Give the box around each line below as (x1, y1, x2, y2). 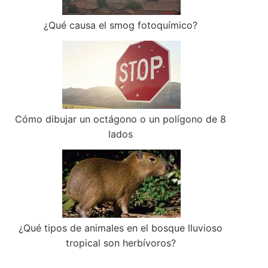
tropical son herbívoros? (65, 237, 176, 249)
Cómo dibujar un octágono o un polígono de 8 (15, 113, 227, 126)
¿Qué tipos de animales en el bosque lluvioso (19, 222, 223, 234)
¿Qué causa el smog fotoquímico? (44, 19, 198, 32)
